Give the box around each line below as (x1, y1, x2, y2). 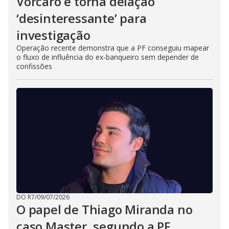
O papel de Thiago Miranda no (16, 201, 193, 218)
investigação (16, 27, 90, 43)
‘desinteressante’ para (16, 10, 147, 27)
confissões (16, 61, 52, 71)
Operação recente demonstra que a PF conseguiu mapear (16, 43, 209, 53)
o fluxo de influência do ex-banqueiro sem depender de (16, 52, 199, 62)
